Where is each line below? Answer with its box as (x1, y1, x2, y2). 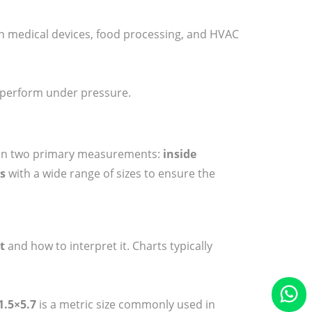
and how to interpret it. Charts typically (5, 237, 212, 253)
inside (163, 146, 196, 162)
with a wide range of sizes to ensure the (6, 165, 215, 181)
